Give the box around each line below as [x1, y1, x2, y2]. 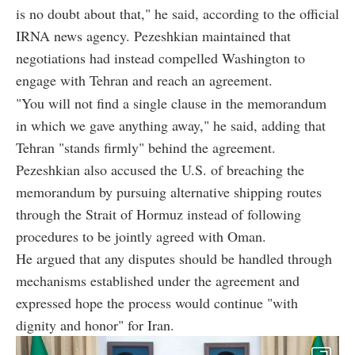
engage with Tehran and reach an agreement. [16, 71, 273, 90]
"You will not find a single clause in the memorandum [16, 94, 326, 113]
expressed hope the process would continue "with [16, 293, 298, 313]
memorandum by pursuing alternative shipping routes [16, 182, 322, 202]
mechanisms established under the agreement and [16, 271, 300, 291]
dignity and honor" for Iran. [16, 315, 174, 335]
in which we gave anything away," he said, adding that [16, 116, 326, 136]
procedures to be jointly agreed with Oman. [16, 227, 266, 246]
